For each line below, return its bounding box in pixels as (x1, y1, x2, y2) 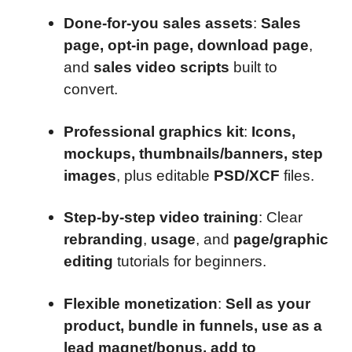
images (64, 167, 116, 184)
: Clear (258, 209, 302, 226)
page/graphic (233, 231, 328, 248)
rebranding (64, 231, 143, 248)
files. (280, 167, 314, 184)
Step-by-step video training (64, 209, 258, 226)
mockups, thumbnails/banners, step (64, 145, 323, 162)
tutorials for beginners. (113, 253, 266, 270)
